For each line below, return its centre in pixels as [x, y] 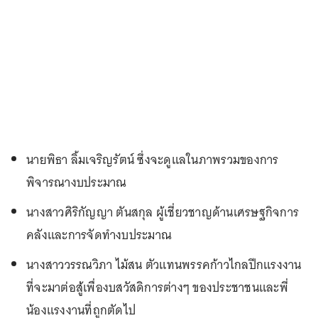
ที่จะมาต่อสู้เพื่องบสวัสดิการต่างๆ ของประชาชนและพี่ [157, 287]
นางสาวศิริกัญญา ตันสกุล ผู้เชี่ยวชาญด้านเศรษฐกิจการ [163, 212]
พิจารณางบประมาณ [77, 182]
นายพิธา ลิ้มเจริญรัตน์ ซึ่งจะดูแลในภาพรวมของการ [153, 160]
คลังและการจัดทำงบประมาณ [99, 235]
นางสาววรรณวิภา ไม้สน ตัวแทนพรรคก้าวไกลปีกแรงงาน [164, 265]
